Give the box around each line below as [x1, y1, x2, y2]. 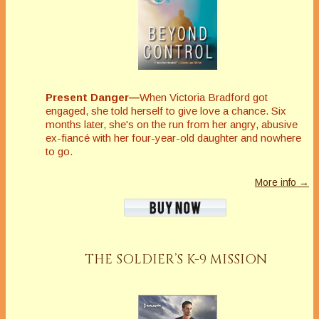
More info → [255, 177, 309, 189]
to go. [46, 145, 73, 158]
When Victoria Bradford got [140, 91, 268, 104]
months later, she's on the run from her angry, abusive [46, 118, 298, 131]
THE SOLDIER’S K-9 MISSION [84, 251, 267, 269]
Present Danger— [46, 91, 140, 104]
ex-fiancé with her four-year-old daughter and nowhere [46, 132, 301, 145]
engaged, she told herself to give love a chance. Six [46, 105, 286, 117]
